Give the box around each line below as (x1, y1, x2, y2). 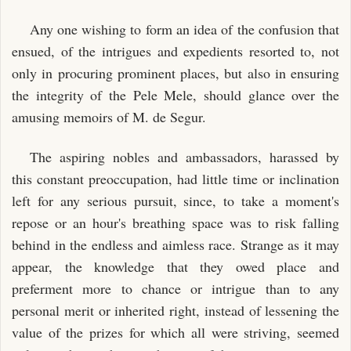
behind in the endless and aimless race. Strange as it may (12, 234, 339, 254)
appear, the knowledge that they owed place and (12, 256, 339, 276)
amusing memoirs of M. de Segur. (12, 107, 206, 126)
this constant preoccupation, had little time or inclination (12, 168, 339, 188)
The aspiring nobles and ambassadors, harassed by (29, 147, 339, 166)
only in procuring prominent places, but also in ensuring (12, 63, 339, 82)
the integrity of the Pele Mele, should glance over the (12, 85, 339, 104)
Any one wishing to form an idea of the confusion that (29, 20, 339, 38)
